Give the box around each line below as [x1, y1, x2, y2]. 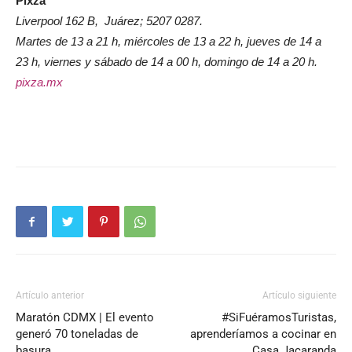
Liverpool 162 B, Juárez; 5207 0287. [16, 14, 203, 28]
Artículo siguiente [262, 290, 336, 302]
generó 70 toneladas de [16, 327, 138, 342]
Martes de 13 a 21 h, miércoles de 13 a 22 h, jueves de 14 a [16, 35, 321, 49]
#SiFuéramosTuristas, [222, 310, 336, 325]
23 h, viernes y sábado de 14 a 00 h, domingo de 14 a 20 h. [16, 55, 317, 69]
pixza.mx [16, 75, 63, 90]
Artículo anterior [16, 290, 84, 302]
